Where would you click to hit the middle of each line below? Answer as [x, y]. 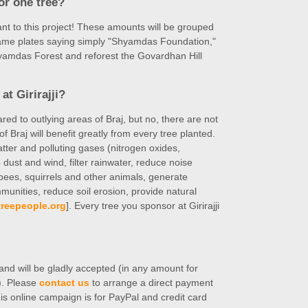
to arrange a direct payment [151, 283]
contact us [64, 283]
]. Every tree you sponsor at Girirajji [143, 205]
